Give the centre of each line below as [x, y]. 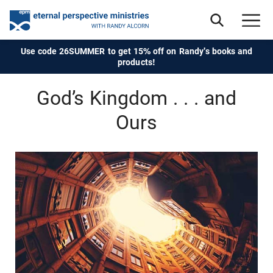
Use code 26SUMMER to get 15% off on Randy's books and [136, 51]
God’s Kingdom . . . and [136, 98]
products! [136, 62]
